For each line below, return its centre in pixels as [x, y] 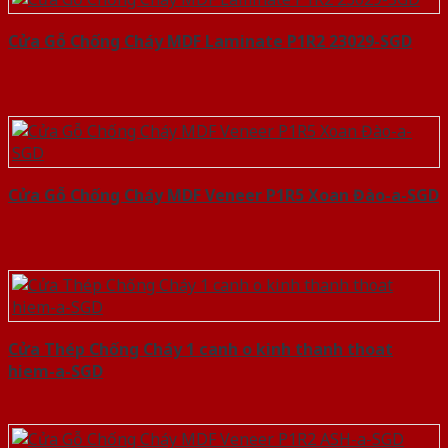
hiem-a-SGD [55, 370]
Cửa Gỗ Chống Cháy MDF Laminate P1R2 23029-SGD [210, 40]
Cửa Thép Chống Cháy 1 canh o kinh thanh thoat [200, 348]
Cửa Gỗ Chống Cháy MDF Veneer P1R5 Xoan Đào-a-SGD [223, 194]
